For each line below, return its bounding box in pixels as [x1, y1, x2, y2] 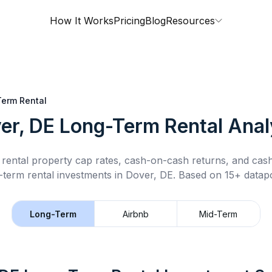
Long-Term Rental [59, 114, 223, 138]
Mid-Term [199, 208, 238, 219]
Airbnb [123, 208, 149, 219]
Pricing [114, 15, 145, 27]
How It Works [50, 15, 114, 27]
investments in [53, 169, 126, 181]
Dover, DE [125, 169, 173, 181]
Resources [166, 15, 215, 27]
